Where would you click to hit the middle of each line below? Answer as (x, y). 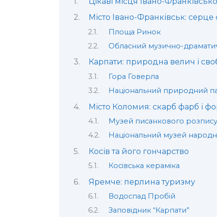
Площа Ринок (134, 32)
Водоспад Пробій (142, 196)
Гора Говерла (133, 76)
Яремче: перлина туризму (142, 182)
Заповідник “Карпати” (149, 210)
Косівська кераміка (144, 166)
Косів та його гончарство (139, 151)
